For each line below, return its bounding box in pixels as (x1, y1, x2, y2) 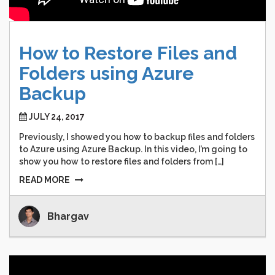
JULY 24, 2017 (29, 112, 85, 122)
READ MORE (19, 175, 70, 185)
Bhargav (47, 211, 89, 223)
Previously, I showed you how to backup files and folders (19, 132, 255, 142)
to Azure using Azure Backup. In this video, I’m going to (19, 144, 247, 155)
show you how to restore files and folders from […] (19, 157, 224, 167)
